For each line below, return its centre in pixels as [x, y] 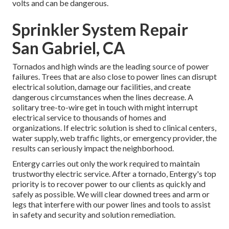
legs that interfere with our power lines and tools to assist [111, 204]
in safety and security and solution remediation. [94, 215]
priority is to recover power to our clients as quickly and [109, 184]
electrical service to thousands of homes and [89, 118]
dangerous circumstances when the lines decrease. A [103, 97]
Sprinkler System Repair [100, 30]
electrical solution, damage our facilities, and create [101, 87]
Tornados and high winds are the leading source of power [111, 66]
